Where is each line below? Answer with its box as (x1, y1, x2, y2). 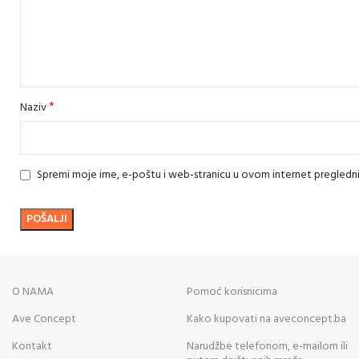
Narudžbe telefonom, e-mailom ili (187, 337, 349, 357)
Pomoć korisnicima (187, 283, 278, 302)
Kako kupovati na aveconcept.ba (187, 310, 347, 329)
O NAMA (12, 283, 54, 302)
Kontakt (12, 337, 53, 357)
